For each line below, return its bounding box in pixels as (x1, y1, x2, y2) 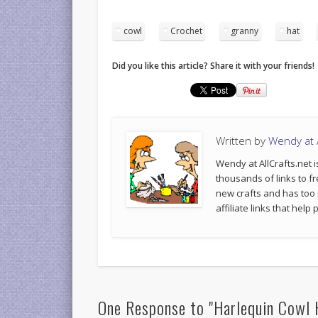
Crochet (170, 25, 203, 38)
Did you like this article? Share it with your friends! (112, 60, 315, 72)
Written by (216, 133, 269, 148)
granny (231, 25, 259, 38)
